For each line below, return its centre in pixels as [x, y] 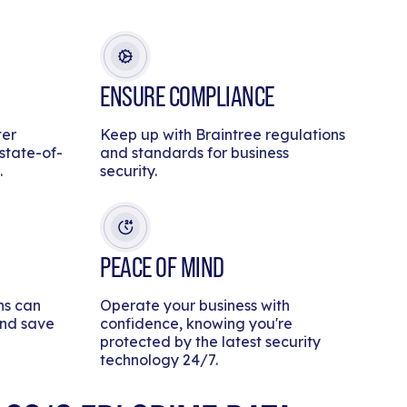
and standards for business [195, 152]
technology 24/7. [159, 359]
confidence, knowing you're [197, 323]
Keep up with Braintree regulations [223, 134]
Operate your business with [195, 305]
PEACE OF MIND [162, 267]
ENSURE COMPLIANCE [187, 96]
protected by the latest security [211, 341]
